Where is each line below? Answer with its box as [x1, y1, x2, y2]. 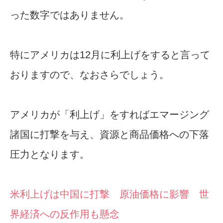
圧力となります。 [10, 149, 90, 160]
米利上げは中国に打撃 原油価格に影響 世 [10, 189, 209, 200]
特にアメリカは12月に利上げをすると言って [10, 49, 210, 61]
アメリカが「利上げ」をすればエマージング [10, 109, 209, 120]
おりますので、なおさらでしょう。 [10, 69, 169, 81]
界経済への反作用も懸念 [10, 209, 119, 220]
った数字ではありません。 [10, 9, 129, 21]
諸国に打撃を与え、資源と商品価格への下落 [10, 129, 209, 140]
